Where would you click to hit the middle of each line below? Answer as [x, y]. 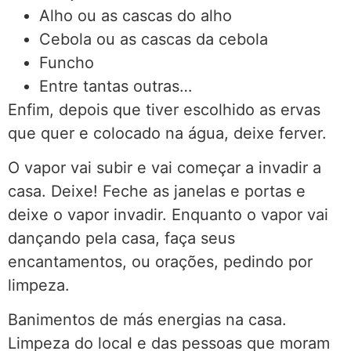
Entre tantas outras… [116, 86]
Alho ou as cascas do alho [136, 15]
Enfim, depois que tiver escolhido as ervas [164, 109]
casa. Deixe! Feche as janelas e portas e [157, 191]
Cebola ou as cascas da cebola [154, 39]
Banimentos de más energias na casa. [147, 320]
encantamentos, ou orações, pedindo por [160, 261]
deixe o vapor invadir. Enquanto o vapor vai [168, 214]
